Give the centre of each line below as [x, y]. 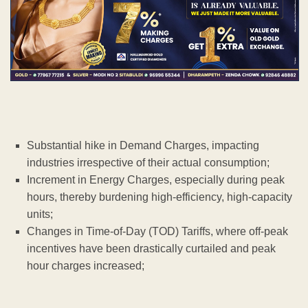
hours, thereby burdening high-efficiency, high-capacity [159, 197]
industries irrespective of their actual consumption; [148, 163]
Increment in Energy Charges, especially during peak [156, 180]
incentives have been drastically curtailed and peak [151, 249]
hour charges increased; [86, 266]
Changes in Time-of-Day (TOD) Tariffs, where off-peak [157, 232]
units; [40, 214]
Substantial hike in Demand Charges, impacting [143, 146]
